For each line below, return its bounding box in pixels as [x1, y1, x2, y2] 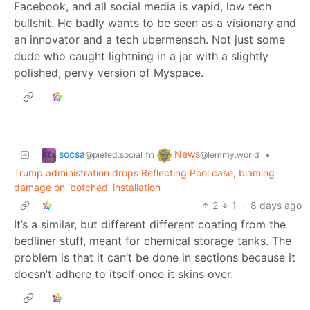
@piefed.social [85, 149, 143, 160]
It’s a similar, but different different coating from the [14, 217, 286, 231]
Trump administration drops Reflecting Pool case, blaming [14, 166, 275, 179]
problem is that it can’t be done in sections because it [14, 250, 295, 264]
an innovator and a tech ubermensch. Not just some [14, 32, 285, 46]
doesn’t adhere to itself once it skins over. [14, 266, 233, 281]
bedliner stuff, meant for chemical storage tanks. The [14, 233, 291, 248]
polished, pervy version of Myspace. [14, 65, 203, 80]
